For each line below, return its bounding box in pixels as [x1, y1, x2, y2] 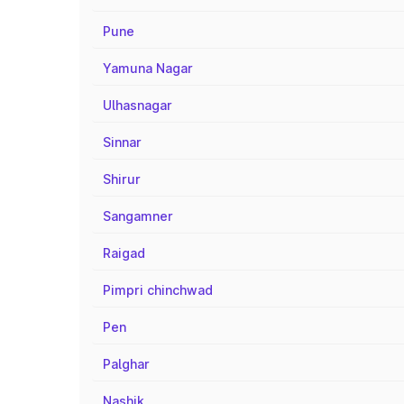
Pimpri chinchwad [103, 282, 213, 298]
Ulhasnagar [103, 97, 172, 113]
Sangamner [103, 208, 173, 224]
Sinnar [103, 134, 142, 150]
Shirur [103, 171, 141, 187]
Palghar [103, 356, 150, 372]
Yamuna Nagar [103, 60, 193, 76]
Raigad [103, 245, 145, 261]
